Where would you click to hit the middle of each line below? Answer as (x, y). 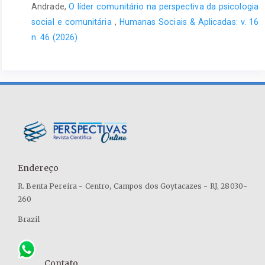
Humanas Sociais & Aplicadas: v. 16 (189, 22)
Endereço (38, 168)
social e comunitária (73, 22)
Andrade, (50, 7)
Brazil (29, 219)
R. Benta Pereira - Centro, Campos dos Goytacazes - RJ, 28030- (132, 186)
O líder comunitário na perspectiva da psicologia (164, 7)
